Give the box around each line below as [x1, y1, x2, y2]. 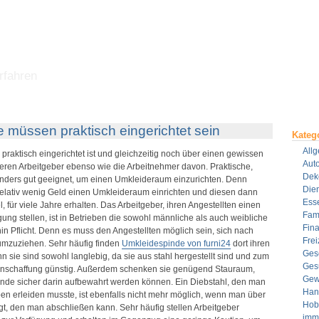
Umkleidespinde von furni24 [121, 239, 231, 249]
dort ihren [230, 239, 270, 249]
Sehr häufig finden [48, 239, 122, 249]
